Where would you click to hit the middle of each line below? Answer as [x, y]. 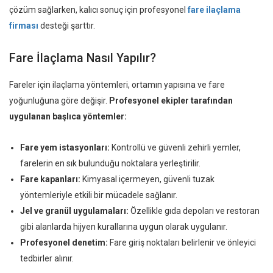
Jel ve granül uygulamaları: [74, 211]
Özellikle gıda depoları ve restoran [194, 211]
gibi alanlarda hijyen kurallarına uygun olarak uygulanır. [124, 226]
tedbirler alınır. [47, 258]
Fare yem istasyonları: [65, 147]
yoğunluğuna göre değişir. [59, 100]
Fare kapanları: [50, 179]
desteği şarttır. [67, 25]
